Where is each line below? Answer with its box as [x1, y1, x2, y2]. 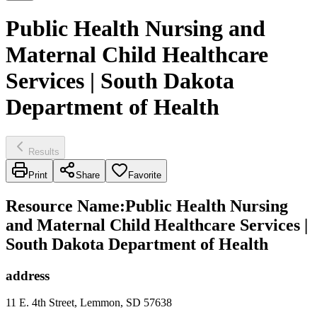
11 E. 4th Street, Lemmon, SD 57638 [6, 296, 172, 309]
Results [28, 146, 59, 157]
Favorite [128, 169, 161, 180]
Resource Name [6, 196, 120, 215]
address [6, 267, 50, 283]
